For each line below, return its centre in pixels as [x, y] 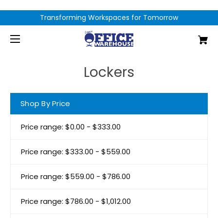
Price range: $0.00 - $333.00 [71, 127]
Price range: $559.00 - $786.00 [76, 176]
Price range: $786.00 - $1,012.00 [76, 201]
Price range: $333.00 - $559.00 [76, 151]
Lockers [109, 72]
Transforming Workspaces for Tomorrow [109, 17]
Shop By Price [45, 103]
